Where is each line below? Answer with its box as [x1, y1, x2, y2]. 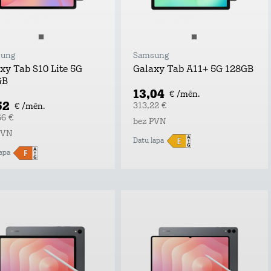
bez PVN [132, 117, 166, 126]
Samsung [132, 51, 169, 60]
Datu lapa [132, 137, 164, 145]
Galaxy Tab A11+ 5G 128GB [132, 65, 253, 74]
